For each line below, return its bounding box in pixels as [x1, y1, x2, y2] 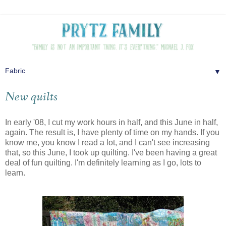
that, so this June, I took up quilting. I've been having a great [5, 148, 217, 157]
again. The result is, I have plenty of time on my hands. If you [5, 128, 219, 137]
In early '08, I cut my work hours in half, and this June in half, [5, 118, 218, 127]
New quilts [5, 89, 58, 106]
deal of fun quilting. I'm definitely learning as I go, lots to [5, 158, 201, 167]
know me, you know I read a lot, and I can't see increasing [5, 138, 210, 147]
